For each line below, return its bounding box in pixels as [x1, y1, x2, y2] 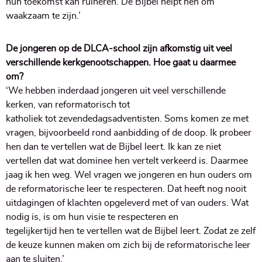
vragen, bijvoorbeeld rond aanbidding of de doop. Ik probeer [6, 128, 251, 138]
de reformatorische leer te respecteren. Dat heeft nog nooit [6, 184, 246, 194]
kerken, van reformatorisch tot [6, 100, 130, 110]
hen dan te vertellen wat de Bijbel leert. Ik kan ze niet [6, 142, 221, 152]
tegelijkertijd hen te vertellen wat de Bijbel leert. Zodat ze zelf [6, 226, 256, 236]
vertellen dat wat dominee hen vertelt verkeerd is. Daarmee [6, 156, 248, 166]
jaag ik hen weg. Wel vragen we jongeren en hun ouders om [6, 170, 252, 180]
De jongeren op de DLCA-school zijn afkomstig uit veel [6, 44, 232, 54]
